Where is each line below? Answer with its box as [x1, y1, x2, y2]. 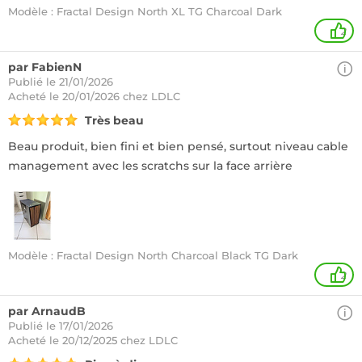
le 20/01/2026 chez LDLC [49, 90, 180, 103]
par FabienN [8, 60, 82, 74]
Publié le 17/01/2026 [8, 319, 113, 332]
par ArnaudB [8, 304, 86, 318]
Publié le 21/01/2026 [8, 75, 113, 88]
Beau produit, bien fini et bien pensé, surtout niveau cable [8, 139, 348, 154]
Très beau [85, 113, 144, 128]
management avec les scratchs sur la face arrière [8, 158, 293, 173]
